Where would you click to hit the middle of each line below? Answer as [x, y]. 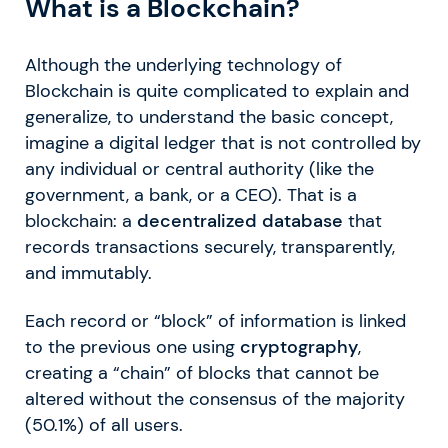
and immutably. [88, 273]
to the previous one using [132, 347]
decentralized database [240, 221]
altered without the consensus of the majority [215, 399]
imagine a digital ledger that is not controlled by [223, 143]
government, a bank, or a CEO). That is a [191, 195]
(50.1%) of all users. [104, 425]
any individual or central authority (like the [199, 169]
